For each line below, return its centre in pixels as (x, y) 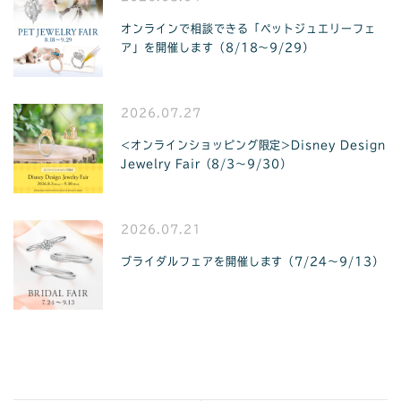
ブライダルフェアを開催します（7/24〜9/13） (252, 261)
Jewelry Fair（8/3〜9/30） (207, 164)
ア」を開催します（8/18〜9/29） (218, 47)
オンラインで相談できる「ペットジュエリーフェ (249, 29)
